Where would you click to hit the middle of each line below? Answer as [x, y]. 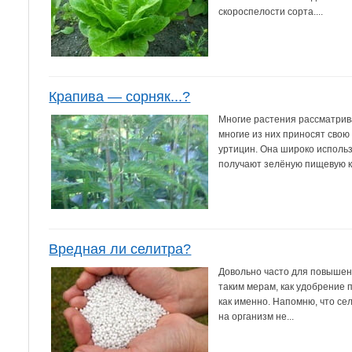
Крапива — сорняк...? [120, 96]
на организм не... [257, 316]
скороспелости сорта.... [271, 11]
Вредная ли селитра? [120, 249]
